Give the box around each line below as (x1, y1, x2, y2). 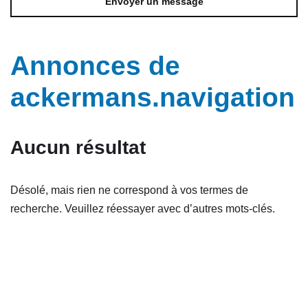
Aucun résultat (10, 137, 146, 158)
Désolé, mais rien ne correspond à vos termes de (10, 184, 248, 196)
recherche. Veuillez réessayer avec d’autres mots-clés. (10, 203, 275, 214)
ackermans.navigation (10, 82, 295, 112)
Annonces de (10, 51, 180, 80)
